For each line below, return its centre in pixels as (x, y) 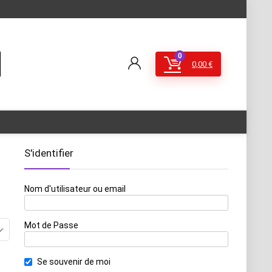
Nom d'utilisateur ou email (75, 189)
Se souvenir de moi (74, 262)
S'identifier (49, 153)
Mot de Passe (51, 225)
